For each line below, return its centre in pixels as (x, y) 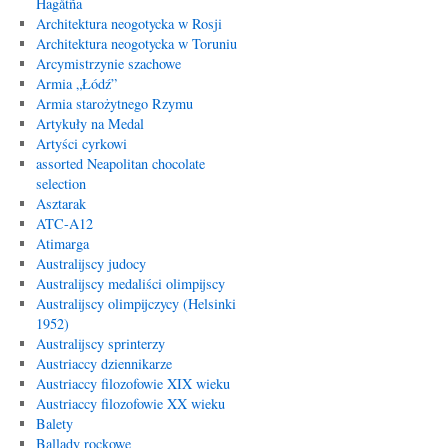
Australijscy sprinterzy (100, 343)
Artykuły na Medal (89, 123)
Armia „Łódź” (76, 83)
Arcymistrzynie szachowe (108, 63)
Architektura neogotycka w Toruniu (136, 43)
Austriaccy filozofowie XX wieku (130, 403)
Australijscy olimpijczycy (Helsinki (135, 303)
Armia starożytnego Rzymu (114, 103)
